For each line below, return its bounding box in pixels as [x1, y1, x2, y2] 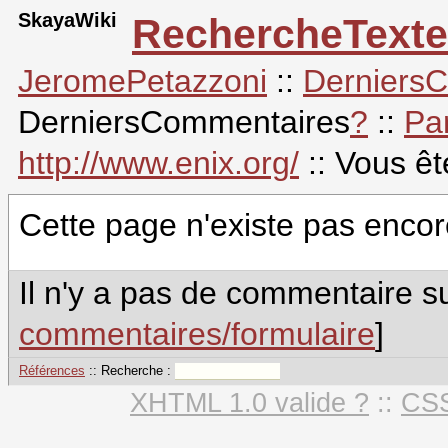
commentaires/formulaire [19, 316, 375, 352]
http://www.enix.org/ [18, 145, 299, 181]
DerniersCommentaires [18, 104, 350, 140]
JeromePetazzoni [18, 63, 267, 99]
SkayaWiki [18, 9, 117, 31]
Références [19, 363, 85, 378]
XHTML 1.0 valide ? [130, 388, 369, 418]
